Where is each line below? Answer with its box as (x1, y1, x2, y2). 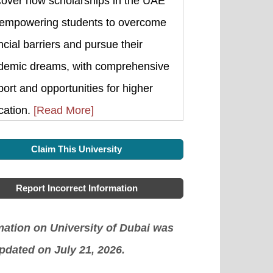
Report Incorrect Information (15, 183, 138, 193)
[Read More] (33, 104, 94, 116)
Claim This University (31, 144, 122, 154)
